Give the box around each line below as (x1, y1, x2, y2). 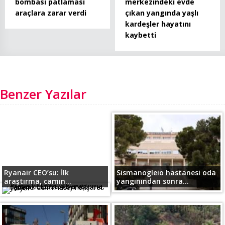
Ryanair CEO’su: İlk (4, 167, 69, 177)
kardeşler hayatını (125, 19, 191, 29)
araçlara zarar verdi (15, 8, 86, 18)
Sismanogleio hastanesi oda (116, 167, 216, 177)
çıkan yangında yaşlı (125, 8, 198, 18)
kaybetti (125, 30, 156, 40)
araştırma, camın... (4, 176, 72, 186)
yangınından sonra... (116, 176, 189, 186)
